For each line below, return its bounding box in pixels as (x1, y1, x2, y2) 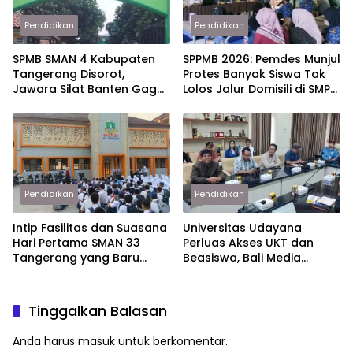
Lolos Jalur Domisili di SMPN (183, 81, 338, 98)
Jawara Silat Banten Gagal (13, 81, 168, 98)
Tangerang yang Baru (13, 249, 139, 266)
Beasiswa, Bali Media (183, 249, 301, 266)
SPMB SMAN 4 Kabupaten (13, 51, 155, 68)
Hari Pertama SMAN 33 (13, 234, 140, 251)
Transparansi (183, 279, 260, 295)
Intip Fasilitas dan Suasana (13, 219, 167, 236)
